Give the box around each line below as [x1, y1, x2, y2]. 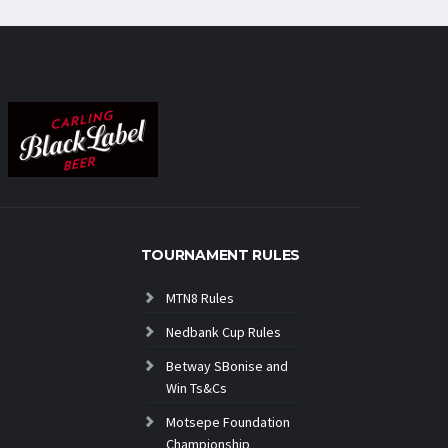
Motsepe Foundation [165, 412, 290, 431]
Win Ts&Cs [165, 378, 227, 397]
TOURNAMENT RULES [140, 245, 301, 264]
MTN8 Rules [165, 288, 234, 307]
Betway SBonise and [165, 356, 288, 375]
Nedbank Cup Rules [165, 322, 281, 341]
